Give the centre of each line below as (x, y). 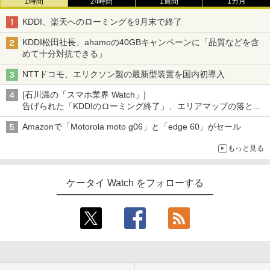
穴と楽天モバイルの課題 (69, 118)
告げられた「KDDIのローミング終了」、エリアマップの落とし (142, 106)
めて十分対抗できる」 (64, 54)
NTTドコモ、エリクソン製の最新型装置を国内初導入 (124, 74)
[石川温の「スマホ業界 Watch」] (84, 95)
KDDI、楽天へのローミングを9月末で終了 (102, 22)
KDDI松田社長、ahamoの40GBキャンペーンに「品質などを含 (141, 42)
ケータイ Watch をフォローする (135, 183)
